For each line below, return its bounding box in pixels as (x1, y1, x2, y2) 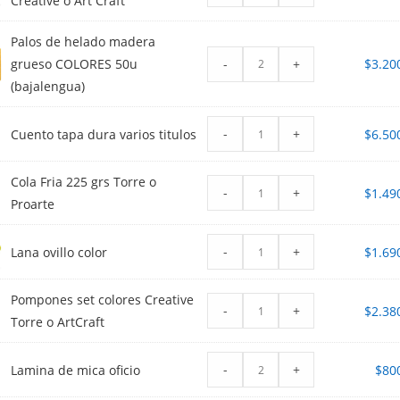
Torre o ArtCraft (11, 313, 105, 331)
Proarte (11, 196, 55, 213)
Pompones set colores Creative (11, 291, 195, 309)
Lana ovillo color (11, 243, 108, 261)
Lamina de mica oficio (11, 361, 141, 379)
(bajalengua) (11, 78, 86, 96)
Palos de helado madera (11, 33, 156, 51)
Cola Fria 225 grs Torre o (11, 173, 157, 191)
